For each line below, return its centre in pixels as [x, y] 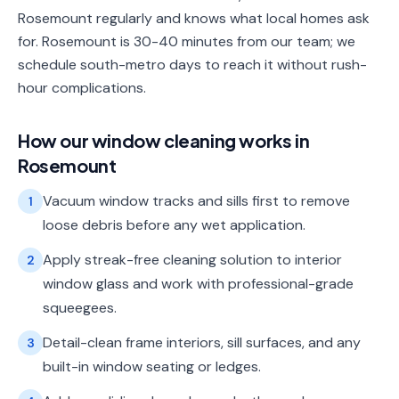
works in [273, 140]
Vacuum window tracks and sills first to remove [196, 201]
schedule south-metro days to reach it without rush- [192, 65]
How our [55, 140]
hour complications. [82, 88]
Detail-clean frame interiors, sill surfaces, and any [202, 342]
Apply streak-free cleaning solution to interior [192, 260]
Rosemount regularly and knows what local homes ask [194, 18]
